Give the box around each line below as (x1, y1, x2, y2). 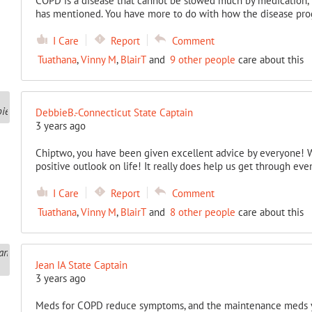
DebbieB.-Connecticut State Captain (35, 106, 193, 119)
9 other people (169, 53, 235, 66)
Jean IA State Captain (35, 258, 127, 272)
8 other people (169, 205, 235, 219)
